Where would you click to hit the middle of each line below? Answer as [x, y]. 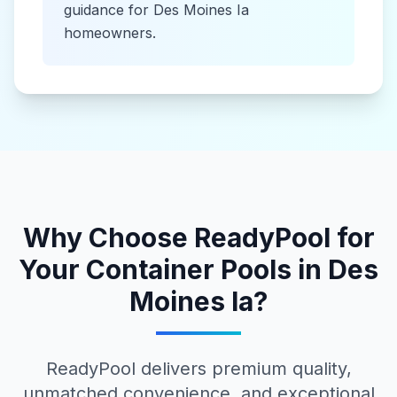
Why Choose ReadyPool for [198, 237]
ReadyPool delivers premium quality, [198, 369]
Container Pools [189, 269]
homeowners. [110, 33]
